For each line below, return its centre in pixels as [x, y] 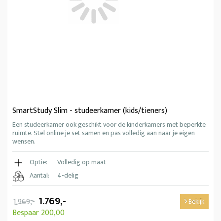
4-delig [68, 175]
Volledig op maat [82, 162]
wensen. [24, 141]
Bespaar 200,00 [38, 213]
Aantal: [39, 175]
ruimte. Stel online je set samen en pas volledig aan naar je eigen [104, 133]
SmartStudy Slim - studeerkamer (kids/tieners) [90, 110]
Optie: [38, 162]
